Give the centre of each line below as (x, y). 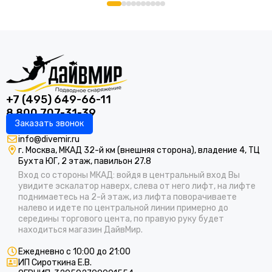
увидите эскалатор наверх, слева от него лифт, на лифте (137, 186)
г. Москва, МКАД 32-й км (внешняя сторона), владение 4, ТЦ (139, 151)
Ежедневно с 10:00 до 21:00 (74, 252)
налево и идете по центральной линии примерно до (123, 208)
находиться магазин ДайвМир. (80, 230)
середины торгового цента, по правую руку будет (121, 219)
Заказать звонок (49, 124)
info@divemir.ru (49, 140)
